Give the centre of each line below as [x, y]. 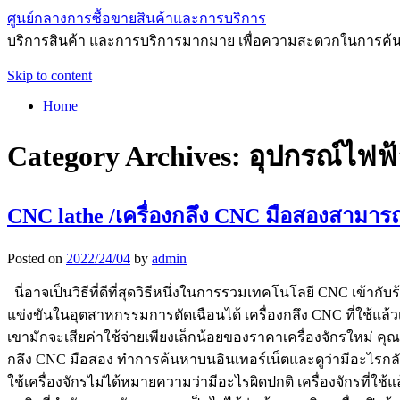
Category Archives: [128, 157]
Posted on [35, 258]
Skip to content [50, 75]
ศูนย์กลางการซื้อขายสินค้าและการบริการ [137, 18]
